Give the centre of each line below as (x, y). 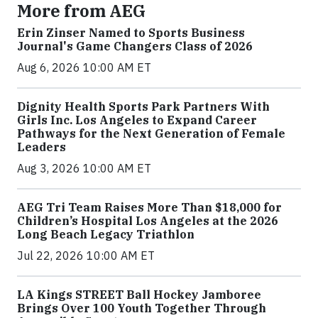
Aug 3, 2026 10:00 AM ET (84, 169)
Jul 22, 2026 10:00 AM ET (86, 256)
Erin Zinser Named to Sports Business (131, 33)
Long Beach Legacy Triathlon (106, 235)
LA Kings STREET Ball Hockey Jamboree (139, 295)
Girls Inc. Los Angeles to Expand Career (137, 120)
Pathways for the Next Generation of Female (151, 134)
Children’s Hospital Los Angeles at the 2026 (148, 221)
